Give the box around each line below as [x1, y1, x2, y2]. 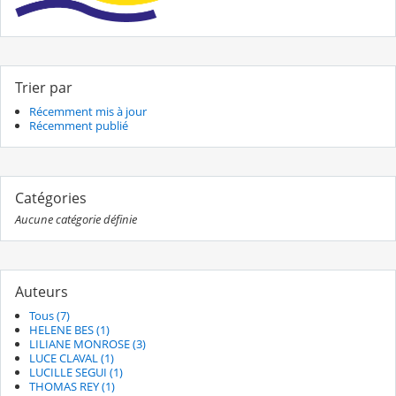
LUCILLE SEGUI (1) [29, 364, 123, 381]
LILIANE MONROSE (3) [29, 336, 146, 353]
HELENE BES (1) [29, 322, 110, 339]
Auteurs [15, 281, 68, 301]
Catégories [15, 187, 87, 208]
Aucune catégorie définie [15, 210, 137, 227]
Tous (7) [29, 308, 70, 324]
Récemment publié [29, 117, 128, 133]
